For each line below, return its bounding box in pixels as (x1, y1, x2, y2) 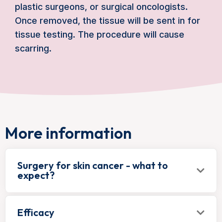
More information (5, 123, 132, 143)
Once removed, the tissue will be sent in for (15, 15, 200, 26)
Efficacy (17, 206, 55, 219)
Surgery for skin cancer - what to (17, 159, 168, 171)
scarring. (15, 43, 52, 54)
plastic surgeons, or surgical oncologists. (15, 1, 188, 12)
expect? (17, 169, 55, 181)
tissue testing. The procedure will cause (15, 29, 184, 40)
